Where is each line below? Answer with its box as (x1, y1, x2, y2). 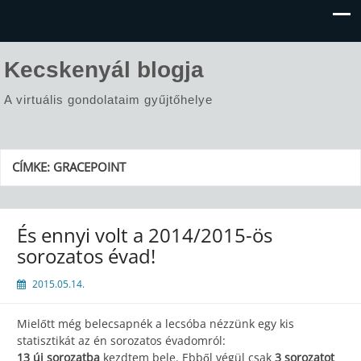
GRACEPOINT (53, 159, 126, 176)
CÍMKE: (12, 159, 53, 176)
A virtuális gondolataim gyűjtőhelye (4, 93, 213, 106)
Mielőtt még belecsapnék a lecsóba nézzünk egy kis (17, 316, 294, 332)
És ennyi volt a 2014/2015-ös (17, 222, 272, 249)
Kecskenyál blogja (4, 57, 204, 82)
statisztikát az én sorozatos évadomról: (17, 333, 226, 349)
